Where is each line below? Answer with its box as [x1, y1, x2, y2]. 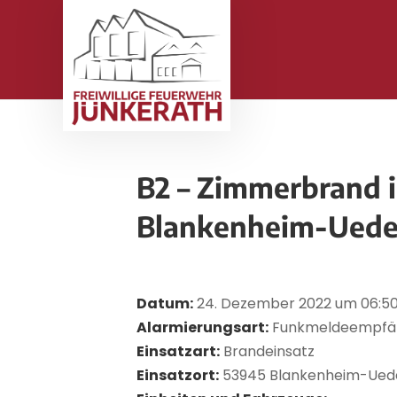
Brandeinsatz [220, 341, 315, 362]
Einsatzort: [136, 365, 220, 385]
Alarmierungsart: [136, 317, 269, 338]
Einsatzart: [136, 341, 221, 362]
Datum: [136, 293, 194, 314]
